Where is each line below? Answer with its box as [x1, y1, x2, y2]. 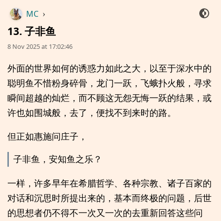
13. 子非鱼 [7, 24, 56, 38]
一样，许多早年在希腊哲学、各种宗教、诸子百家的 [7, 177, 212, 189]
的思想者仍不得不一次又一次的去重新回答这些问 [7, 206, 203, 219]
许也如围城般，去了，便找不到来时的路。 [7, 107, 176, 118]
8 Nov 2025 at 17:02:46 [7, 42, 73, 51]
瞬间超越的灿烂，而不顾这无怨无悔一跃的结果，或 [7, 92, 212, 104]
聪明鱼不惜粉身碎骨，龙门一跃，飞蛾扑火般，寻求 [7, 77, 212, 89]
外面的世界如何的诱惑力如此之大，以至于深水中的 [7, 62, 212, 74]
